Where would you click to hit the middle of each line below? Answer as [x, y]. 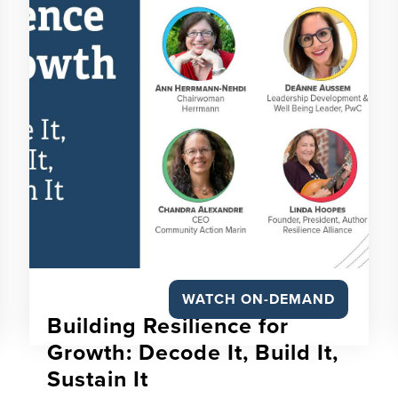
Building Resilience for [167, 326]
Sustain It [97, 379]
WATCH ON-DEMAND [259, 299]
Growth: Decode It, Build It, [192, 353]
